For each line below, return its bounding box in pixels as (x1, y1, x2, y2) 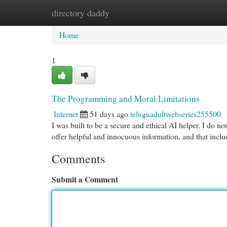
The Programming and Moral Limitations (52, 93, 200, 104)
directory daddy (52, 7, 109, 19)
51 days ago (90, 108, 128, 119)
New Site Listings (101, 7, 158, 18)
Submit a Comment (52, 173, 118, 185)
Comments (52, 150, 105, 167)
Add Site (173, 7, 201, 18)
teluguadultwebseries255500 (130, 108, 221, 119)
